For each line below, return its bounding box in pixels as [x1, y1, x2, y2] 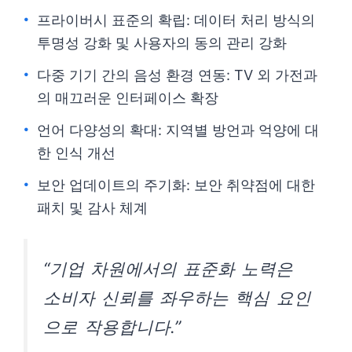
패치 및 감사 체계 [37, 200, 148, 216]
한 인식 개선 [37, 145, 115, 161]
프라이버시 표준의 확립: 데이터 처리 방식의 [37, 12, 315, 28]
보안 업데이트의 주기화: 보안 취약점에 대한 [37, 177, 315, 193]
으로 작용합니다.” [43, 317, 181, 337]
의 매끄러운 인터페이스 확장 [37, 90, 218, 106]
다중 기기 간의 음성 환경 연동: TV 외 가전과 [37, 67, 317, 83]
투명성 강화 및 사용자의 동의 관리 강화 [37, 35, 287, 51]
